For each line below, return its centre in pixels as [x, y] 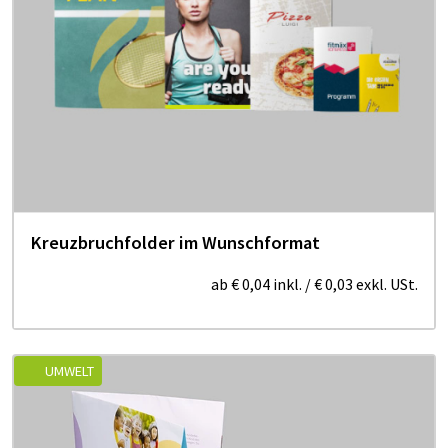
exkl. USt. [385, 283]
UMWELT [69, 370]
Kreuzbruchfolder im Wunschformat [175, 242]
